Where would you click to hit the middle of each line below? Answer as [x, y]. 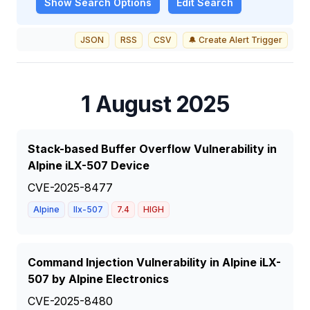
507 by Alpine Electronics [98, 279]
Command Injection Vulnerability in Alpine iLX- [154, 262]
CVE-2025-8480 [70, 301]
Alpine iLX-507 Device [89, 165]
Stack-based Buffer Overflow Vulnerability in [152, 149]
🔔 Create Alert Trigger [235, 40]
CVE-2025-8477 [70, 188]
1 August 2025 [155, 104]
